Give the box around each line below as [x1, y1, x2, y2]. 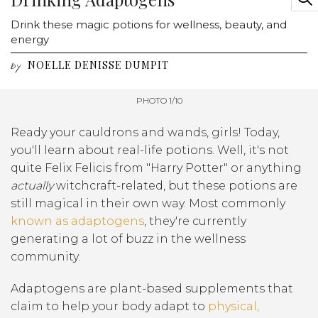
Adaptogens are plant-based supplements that [11, 281, 293, 295]
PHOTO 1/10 [136, 94, 182, 106]
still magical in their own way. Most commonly [11, 196, 285, 210]
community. [11, 249, 80, 263]
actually [11, 178, 53, 192]
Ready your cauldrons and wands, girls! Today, [11, 125, 280, 139]
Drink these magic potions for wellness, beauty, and [11, 17, 287, 31]
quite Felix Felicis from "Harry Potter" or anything [11, 160, 302, 175]
